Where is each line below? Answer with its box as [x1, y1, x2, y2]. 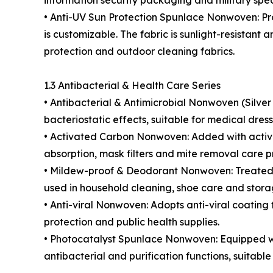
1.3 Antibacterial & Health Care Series [44, 79, 221, 91]
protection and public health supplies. [44, 216, 219, 228]
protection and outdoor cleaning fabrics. [44, 45, 235, 57]
